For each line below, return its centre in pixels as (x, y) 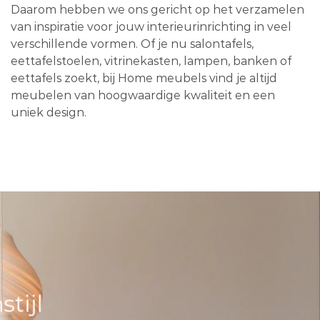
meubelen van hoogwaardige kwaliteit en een (143, 95)
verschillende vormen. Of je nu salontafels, (132, 44)
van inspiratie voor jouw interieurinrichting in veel (151, 26)
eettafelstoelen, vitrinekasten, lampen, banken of (151, 61)
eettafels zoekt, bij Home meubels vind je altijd (144, 78)
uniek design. (49, 112)
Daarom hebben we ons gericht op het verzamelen (157, 9)
